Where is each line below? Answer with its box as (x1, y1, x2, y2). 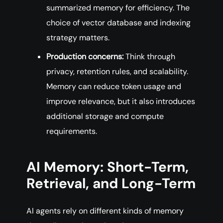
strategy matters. (46, 32, 110, 43)
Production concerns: (46, 51, 123, 62)
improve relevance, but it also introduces (46, 96, 195, 107)
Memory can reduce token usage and (46, 81, 181, 92)
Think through (123, 51, 175, 62)
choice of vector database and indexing (46, 17, 191, 28)
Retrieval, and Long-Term (26, 174, 196, 193)
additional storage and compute (46, 111, 164, 122)
